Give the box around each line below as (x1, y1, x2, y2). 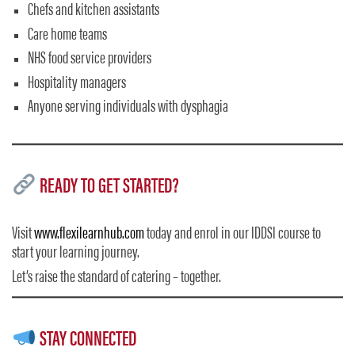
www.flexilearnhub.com (34, 226, 144, 244)
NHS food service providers (28, 51, 151, 69)
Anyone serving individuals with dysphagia (28, 99, 228, 117)
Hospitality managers (28, 74, 126, 93)
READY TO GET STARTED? (36, 177, 179, 199)
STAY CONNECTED (36, 329, 136, 351)
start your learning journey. (12, 245, 139, 263)
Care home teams (28, 26, 107, 44)
